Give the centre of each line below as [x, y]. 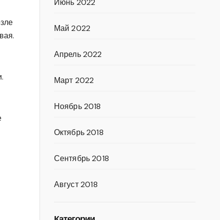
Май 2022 [72, 28]
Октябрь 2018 [79, 132]
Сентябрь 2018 [82, 158]
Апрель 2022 [78, 54]
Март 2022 [74, 80]
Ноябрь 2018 [77, 106]
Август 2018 [76, 184]
